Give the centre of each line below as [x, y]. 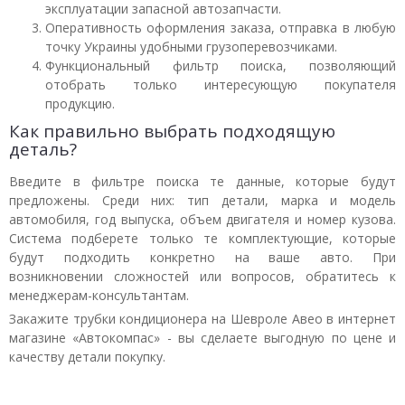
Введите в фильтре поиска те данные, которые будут [202, 181]
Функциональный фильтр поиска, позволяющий [221, 66]
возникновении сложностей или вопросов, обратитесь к [202, 276]
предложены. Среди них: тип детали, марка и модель [202, 200]
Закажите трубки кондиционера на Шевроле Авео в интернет [202, 319]
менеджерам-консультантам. [99, 295]
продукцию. [80, 104]
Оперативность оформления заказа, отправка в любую [221, 28]
